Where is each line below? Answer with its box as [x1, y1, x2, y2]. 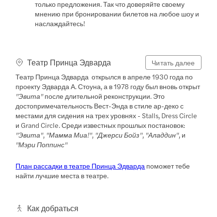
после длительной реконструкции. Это [43, 91, 165, 101]
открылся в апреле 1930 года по [90, 71, 193, 81]
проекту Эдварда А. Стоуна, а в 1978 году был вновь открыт [15, 81, 201, 91]
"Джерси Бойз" [95, 129, 143, 139]
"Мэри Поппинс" [15, 139, 68, 149]
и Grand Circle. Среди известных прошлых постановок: [15, 120, 186, 130]
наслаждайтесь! [35, 18, 86, 28]
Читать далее [152, 57, 195, 67]
